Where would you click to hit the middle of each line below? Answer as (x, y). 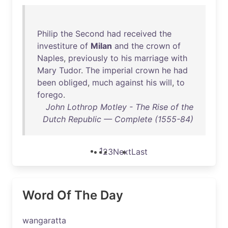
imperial (118, 70)
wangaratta (44, 220)
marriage (151, 58)
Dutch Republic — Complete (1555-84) (118, 119)
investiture (57, 46)
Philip (48, 34)
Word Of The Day (73, 195)
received (140, 34)
